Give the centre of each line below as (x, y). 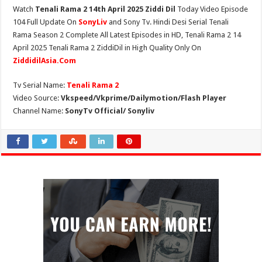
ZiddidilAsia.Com (45, 61)
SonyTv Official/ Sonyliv (110, 111)
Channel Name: (39, 111)
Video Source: (37, 98)
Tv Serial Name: (40, 85)
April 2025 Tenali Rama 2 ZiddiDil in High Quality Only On (107, 48)
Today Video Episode (212, 9)
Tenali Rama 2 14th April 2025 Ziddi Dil (106, 9)
